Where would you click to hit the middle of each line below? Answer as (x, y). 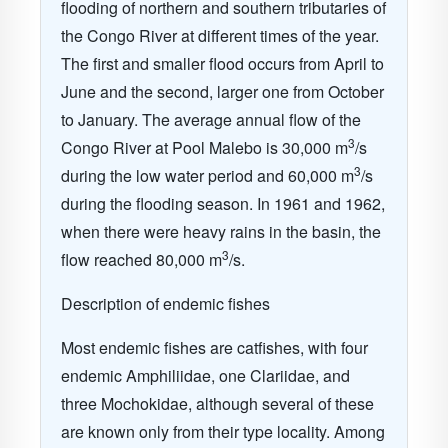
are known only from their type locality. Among (223, 431)
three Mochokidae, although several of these (217, 403)
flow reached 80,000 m (141, 259)
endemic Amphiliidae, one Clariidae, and (205, 375)
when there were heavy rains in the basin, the (221, 231)
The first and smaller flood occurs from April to (222, 63)
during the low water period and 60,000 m (207, 175)
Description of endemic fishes (165, 303)
